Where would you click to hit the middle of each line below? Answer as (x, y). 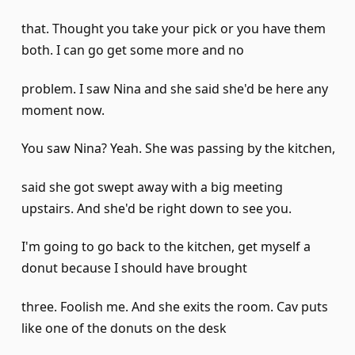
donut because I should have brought (134, 268)
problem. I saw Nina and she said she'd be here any (175, 88)
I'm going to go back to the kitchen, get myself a (166, 247)
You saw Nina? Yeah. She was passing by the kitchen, (178, 149)
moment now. (63, 110)
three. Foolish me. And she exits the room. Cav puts (175, 306)
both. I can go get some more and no (133, 50)
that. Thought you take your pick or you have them (174, 28)
